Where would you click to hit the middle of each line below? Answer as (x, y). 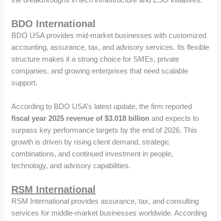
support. (25, 82)
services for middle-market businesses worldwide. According (109, 213)
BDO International (54, 23)
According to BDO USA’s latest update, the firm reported (102, 106)
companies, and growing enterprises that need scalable (100, 71)
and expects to (174, 118)
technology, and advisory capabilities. (71, 165)
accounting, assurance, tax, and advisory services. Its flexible (110, 47)
